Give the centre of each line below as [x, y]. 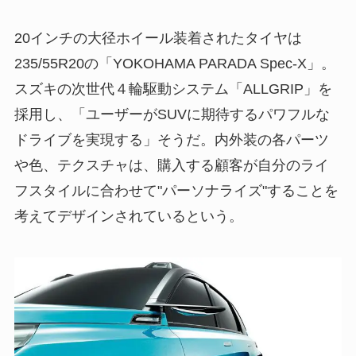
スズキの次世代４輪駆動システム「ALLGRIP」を [173, 89]
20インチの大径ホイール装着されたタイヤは [158, 38]
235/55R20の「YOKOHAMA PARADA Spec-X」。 [174, 63]
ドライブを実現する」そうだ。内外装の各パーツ [171, 139]
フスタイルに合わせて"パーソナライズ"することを [176, 190]
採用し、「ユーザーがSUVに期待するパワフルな [172, 114]
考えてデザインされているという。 [128, 216]
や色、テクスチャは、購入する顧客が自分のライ [171, 165]
